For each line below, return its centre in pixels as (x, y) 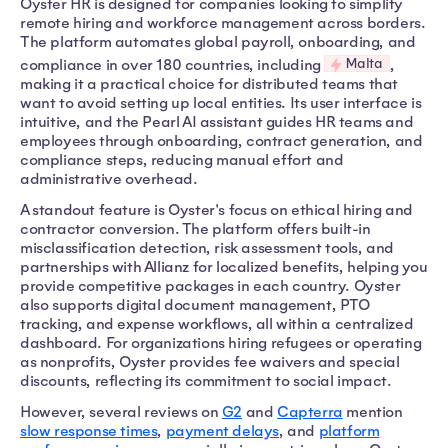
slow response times (89, 430)
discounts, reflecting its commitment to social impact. (206, 380)
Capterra (310, 411)
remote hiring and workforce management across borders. (223, 23)
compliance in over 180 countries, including (172, 64)
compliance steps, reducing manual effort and (182, 159)
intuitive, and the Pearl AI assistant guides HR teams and (217, 121)
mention (372, 411)
